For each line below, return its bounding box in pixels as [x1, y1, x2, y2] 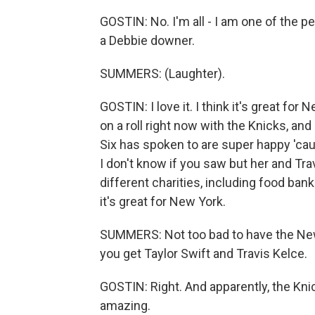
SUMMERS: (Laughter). [100, 66, 225, 81]
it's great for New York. [100, 194, 226, 209]
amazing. [100, 298, 150, 313]
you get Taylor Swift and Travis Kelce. [100, 246, 307, 261]
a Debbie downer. [100, 33, 195, 48]
